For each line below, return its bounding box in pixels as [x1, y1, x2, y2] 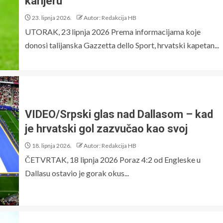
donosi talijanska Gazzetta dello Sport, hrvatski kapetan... [25, 40, 219, 50]
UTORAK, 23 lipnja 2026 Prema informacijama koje [25, 26, 201, 36]
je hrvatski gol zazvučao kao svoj [25, 122, 188, 135]
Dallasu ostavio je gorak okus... [25, 168, 129, 178]
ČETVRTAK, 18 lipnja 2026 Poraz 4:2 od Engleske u [25, 155, 201, 164]
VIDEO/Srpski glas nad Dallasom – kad [25, 108, 213, 120]
